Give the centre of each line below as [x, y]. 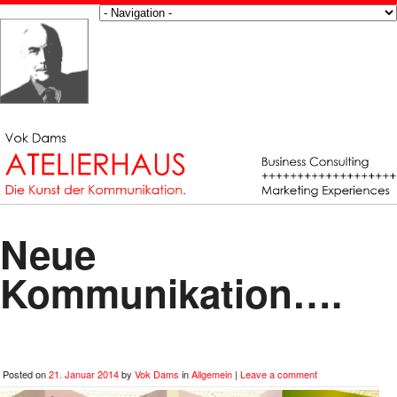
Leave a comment [279, 374]
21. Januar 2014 [84, 374]
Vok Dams [157, 374]
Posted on [26, 374]
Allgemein [212, 374]
